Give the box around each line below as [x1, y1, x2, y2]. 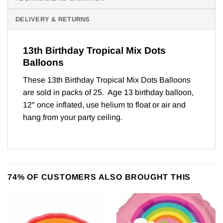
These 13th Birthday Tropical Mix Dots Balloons [23, 75, 191, 84]
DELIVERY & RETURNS [15, 15, 90, 23]
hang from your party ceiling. [23, 112, 122, 121]
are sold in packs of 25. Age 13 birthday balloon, [23, 88, 194, 97]
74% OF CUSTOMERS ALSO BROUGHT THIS [7, 172, 191, 181]
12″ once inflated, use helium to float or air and [23, 100, 186, 109]
